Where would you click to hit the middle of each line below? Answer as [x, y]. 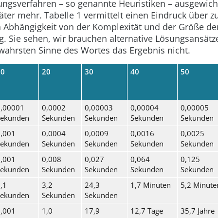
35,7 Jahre [197, 210]
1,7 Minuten [150, 185]
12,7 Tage [146, 210]
